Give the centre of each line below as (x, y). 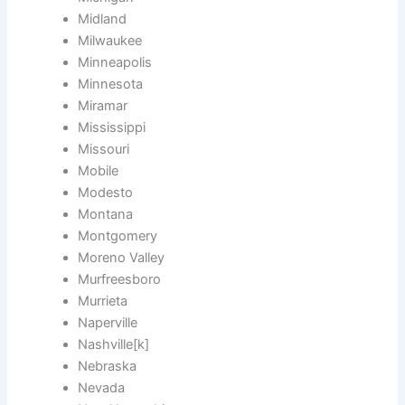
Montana (106, 215)
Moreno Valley (122, 258)
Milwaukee (110, 41)
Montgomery (118, 236)
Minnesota (111, 85)
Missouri (104, 150)
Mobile (99, 171)
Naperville (108, 323)
